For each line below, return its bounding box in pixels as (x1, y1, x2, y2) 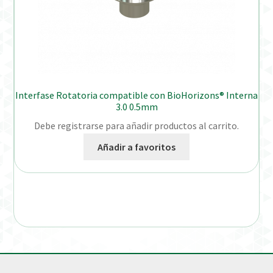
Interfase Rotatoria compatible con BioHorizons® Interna (15, 89, 258, 102)
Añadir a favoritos (97, 140, 175, 153)
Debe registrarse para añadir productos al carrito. (34, 119, 239, 132)
